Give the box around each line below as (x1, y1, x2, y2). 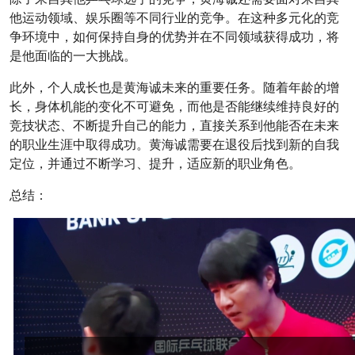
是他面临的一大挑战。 (10, 47, 136, 65)
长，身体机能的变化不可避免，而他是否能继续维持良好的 (10, 97, 339, 116)
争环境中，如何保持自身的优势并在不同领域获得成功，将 (10, 28, 339, 46)
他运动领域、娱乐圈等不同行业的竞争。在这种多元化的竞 (10, 9, 339, 27)
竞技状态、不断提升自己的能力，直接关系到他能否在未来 (10, 116, 339, 135)
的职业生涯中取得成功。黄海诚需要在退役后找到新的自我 (10, 136, 339, 154)
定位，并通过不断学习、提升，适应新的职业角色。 (10, 155, 301, 173)
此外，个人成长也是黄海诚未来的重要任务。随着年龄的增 (10, 78, 339, 97)
